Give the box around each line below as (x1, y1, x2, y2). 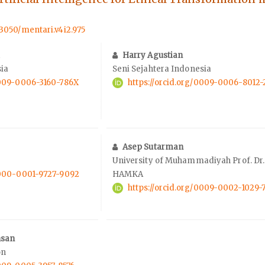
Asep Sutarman (122, 141, 184, 152)
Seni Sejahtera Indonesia (112, 63, 212, 74)
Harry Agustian (122, 50, 183, 60)
